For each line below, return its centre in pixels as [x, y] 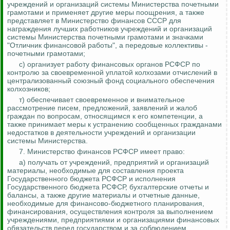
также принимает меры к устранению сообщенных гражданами [114, 124]
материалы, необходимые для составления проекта [95, 171]
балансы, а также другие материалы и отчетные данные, [103, 195]
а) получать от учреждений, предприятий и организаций [114, 162]
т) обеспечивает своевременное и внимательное [102, 100]
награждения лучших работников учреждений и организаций [110, 29]
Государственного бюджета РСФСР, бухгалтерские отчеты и [108, 187]
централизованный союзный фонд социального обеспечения [111, 81]
